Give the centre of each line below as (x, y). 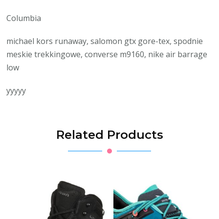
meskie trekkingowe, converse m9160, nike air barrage (107, 54)
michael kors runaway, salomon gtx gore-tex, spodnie (105, 41)
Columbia (24, 18)
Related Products (109, 134)
